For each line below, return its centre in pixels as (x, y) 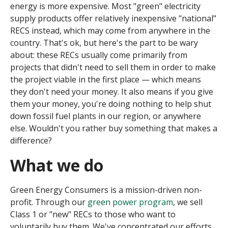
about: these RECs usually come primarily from (99, 55)
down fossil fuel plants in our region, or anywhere (106, 116)
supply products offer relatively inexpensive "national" (113, 18)
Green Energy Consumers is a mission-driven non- (106, 190)
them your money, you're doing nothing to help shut (111, 104)
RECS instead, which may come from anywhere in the (110, 30)
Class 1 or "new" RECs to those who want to (93, 214)
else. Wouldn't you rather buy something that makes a (114, 128)
